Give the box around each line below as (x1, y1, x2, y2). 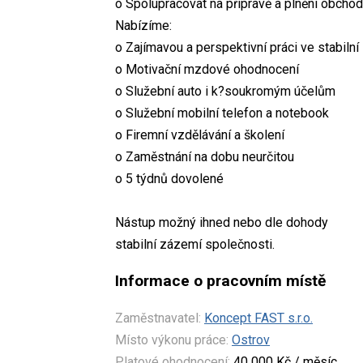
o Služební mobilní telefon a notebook (115, 105, 329, 121)
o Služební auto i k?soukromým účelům (115, 83, 335, 99)
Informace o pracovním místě (115, 271, 326, 290)
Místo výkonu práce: (115, 331, 228, 348)
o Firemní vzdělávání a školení (115, 126, 284, 143)
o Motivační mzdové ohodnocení (115, 61, 299, 77)
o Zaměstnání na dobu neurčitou (115, 148, 294, 164)
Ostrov (232, 331, 270, 348)
